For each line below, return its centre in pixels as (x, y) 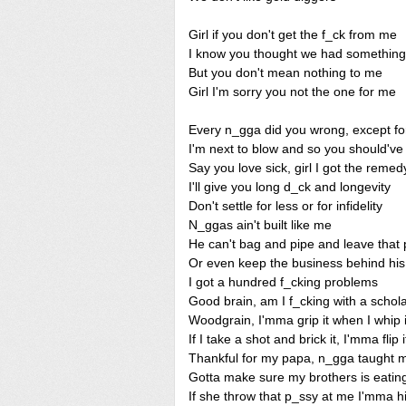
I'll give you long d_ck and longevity (290, 187)
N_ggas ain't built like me (260, 225)
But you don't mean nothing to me (285, 72)
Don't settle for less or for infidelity (285, 206)
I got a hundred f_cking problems (283, 282)
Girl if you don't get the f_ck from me (293, 34)
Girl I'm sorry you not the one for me (292, 92)
